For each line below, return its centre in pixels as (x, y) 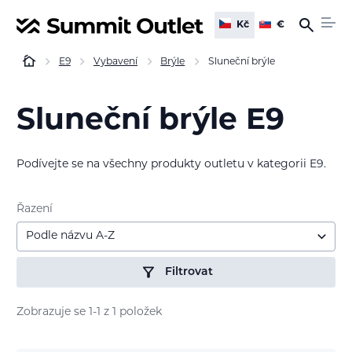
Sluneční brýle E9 (150, 122)
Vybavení (116, 62)
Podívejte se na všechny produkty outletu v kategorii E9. (171, 164)
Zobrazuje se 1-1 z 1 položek (89, 312)
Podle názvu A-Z (71, 236)
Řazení (35, 209)
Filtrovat (189, 272)
